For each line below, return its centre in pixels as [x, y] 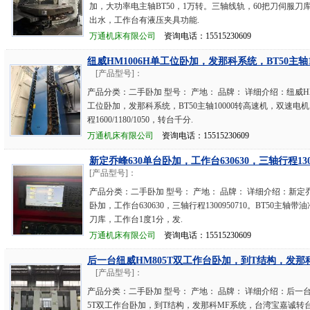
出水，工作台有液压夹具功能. [145, 20]
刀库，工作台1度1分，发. [136, 219]
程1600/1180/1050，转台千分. [140, 120]
